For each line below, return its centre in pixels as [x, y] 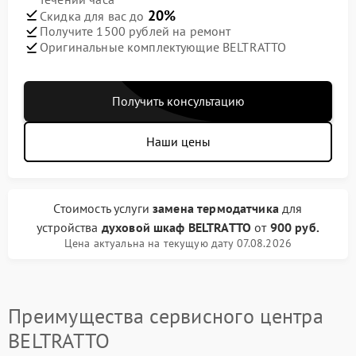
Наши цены [178, 141]
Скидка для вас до [94, 15]
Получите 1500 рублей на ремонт [135, 31]
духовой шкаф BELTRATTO [176, 227]
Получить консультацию [178, 101]
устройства [69, 227]
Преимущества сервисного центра [166, 315]
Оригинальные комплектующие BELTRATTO [163, 47]
